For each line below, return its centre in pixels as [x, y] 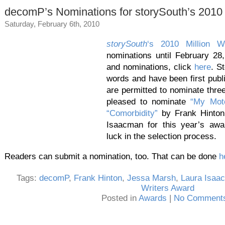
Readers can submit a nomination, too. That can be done [112, 156]
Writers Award [168, 188]
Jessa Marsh [151, 178]
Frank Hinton [98, 178]
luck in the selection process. [161, 137]
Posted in [120, 198]
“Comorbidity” [132, 114]
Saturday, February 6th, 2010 [52, 24]
